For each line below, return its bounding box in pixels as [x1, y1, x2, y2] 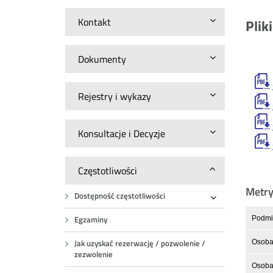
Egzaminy [74, 214, 108, 225]
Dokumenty [78, 52, 127, 66]
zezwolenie [74, 249, 113, 260]
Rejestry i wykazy [78, 89, 152, 104]
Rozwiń [213, 201, 243, 211]
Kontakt [78, 15, 112, 29]
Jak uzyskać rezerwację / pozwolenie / [74, 238, 206, 249]
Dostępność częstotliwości [74, 190, 166, 202]
